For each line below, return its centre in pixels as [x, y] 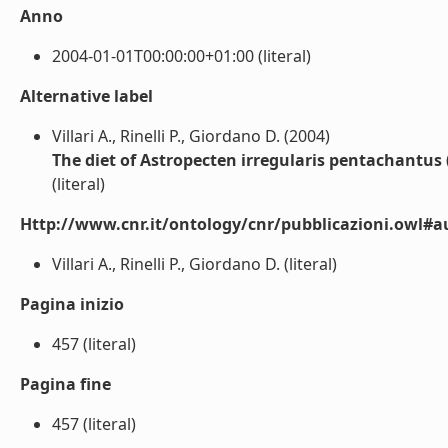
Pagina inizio [72, 304]
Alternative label [86, 96]
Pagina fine [65, 384]
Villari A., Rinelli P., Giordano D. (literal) [194, 264]
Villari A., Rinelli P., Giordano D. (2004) [191, 136]
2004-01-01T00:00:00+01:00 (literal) [181, 56]
